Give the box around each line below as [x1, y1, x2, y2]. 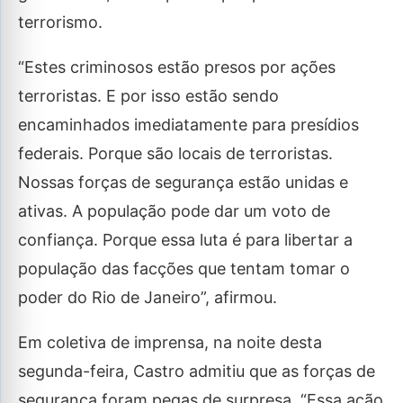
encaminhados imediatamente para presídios [18, 115, 359, 134]
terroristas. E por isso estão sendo [18, 86, 279, 105]
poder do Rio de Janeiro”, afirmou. [18, 288, 277, 307]
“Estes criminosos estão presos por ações [18, 58, 336, 76]
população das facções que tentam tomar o [18, 259, 350, 278]
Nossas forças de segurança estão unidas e [18, 173, 348, 192]
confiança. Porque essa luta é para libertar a [18, 230, 353, 249]
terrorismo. [18, 13, 103, 31]
